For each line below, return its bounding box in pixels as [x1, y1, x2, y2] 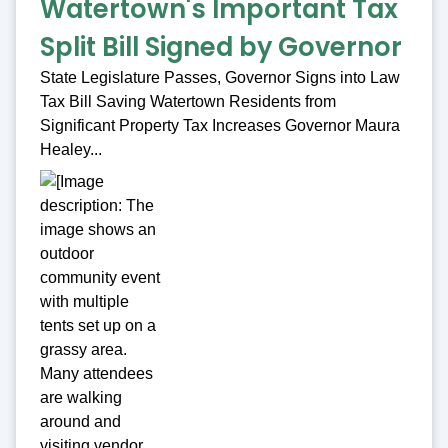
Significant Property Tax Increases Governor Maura [40, 117, 400, 135]
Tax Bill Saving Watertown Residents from [40, 93, 336, 111]
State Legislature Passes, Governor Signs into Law [40, 69, 400, 87]
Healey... [40, 141, 102, 159]
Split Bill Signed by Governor [40, 29, 402, 66]
